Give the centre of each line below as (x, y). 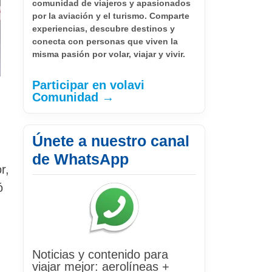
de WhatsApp (80, 159)
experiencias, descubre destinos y (104, 28)
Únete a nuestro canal (111, 141)
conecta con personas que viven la (105, 41)
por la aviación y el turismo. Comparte (111, 15)
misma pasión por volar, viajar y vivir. (109, 54)
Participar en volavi (88, 85)
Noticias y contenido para (100, 254)
